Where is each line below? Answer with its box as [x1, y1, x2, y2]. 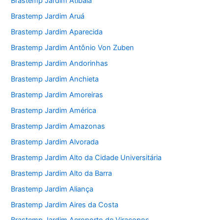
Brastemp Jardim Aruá [11, 12, 85, 21]
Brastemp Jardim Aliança [11, 184, 94, 193]
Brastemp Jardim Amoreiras [11, 90, 104, 99]
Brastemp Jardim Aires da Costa [11, 200, 119, 209]
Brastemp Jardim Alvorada [11, 137, 99, 146]
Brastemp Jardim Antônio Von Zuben [11, 43, 135, 53]
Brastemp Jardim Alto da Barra [11, 168, 112, 178]
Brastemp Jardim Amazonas [11, 121, 106, 131]
